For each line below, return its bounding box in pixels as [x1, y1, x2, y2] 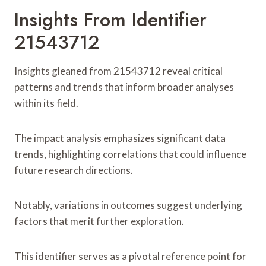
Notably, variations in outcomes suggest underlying [14, 198, 242, 211]
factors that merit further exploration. [14, 214, 184, 227]
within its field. [14, 96, 78, 109]
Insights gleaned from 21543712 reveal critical [14, 64, 223, 77]
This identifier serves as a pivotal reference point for [14, 249, 246, 262]
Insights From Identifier [14, 5, 207, 33]
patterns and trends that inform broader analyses [14, 80, 234, 93]
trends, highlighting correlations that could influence [14, 147, 246, 160]
